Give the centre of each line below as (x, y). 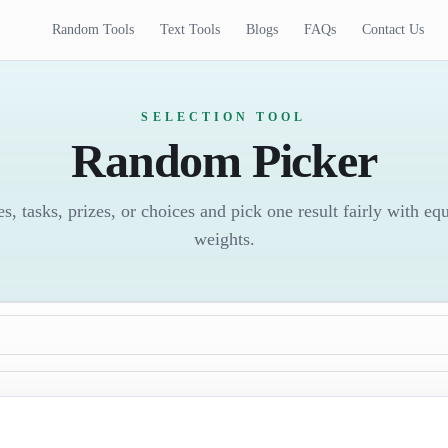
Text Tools (190, 29)
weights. (224, 239)
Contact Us (393, 29)
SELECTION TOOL (224, 117)
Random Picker (224, 160)
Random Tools (93, 29)
